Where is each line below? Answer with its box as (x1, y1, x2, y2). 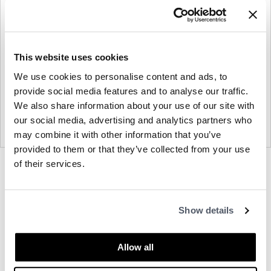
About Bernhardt (89, 203, 166, 212)
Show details (178, 205, 234, 216)
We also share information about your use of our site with (14, 100, 255, 111)
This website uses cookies (14, 52, 129, 63)
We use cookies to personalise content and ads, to (14, 71, 227, 82)
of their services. (14, 158, 85, 169)
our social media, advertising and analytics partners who (14, 114, 252, 125)
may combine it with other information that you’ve (14, 129, 221, 140)
